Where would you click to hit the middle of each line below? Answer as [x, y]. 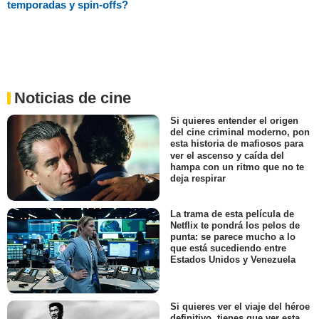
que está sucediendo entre [228, 248]
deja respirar [198, 178]
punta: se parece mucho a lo [233, 236]
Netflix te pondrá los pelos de [235, 225]
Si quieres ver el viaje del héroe [240, 307]
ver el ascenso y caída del [227, 155]
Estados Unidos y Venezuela [233, 260]
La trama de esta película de [232, 214]
